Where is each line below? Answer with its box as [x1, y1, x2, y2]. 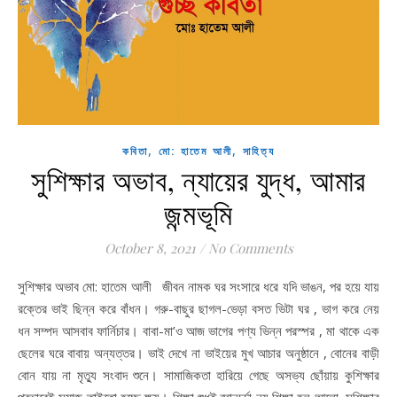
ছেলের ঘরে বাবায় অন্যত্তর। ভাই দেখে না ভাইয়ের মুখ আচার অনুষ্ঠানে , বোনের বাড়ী [18, 343, 379, 362]
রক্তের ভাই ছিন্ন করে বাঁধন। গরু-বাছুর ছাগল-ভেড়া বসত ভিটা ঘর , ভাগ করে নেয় [18, 299, 379, 317]
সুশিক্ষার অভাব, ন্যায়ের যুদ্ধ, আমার [31, 159, 366, 198]
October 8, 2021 [104, 238, 196, 257]
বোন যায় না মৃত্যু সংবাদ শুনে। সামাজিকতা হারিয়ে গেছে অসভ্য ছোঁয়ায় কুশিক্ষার [18, 365, 379, 384]
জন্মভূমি [164, 192, 233, 232]
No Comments [207, 238, 293, 257]
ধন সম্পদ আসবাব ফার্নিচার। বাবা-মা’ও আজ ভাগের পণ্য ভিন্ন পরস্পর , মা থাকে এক [18, 321, 379, 339]
